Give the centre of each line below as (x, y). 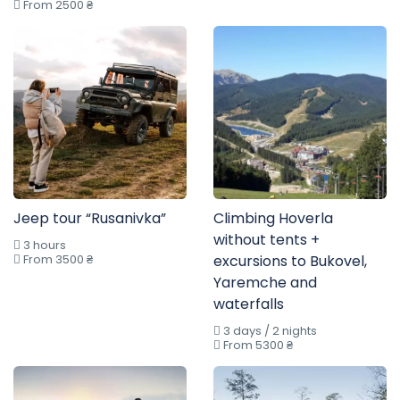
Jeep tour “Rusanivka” (90, 218)
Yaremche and (265, 282)
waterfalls (249, 304)
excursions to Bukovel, (290, 261)
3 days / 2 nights (269, 330)
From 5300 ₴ (257, 345)
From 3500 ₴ (57, 259)
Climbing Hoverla (273, 218)
